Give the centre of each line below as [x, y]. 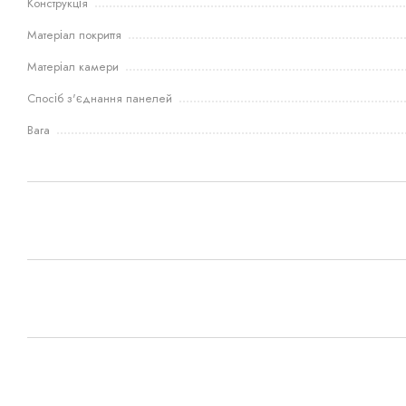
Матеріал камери [73, 66]
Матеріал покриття [74, 34]
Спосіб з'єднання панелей [100, 98]
